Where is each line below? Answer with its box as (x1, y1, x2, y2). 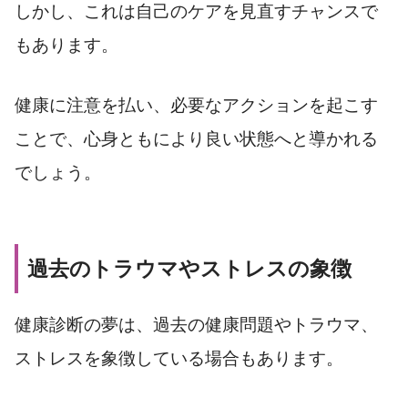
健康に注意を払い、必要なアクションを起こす (15, 95, 378, 115)
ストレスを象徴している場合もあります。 (15, 348, 343, 368)
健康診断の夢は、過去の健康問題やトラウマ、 (15, 314, 378, 334)
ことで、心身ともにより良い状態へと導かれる (15, 128, 378, 148)
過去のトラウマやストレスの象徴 (27, 256, 352, 280)
